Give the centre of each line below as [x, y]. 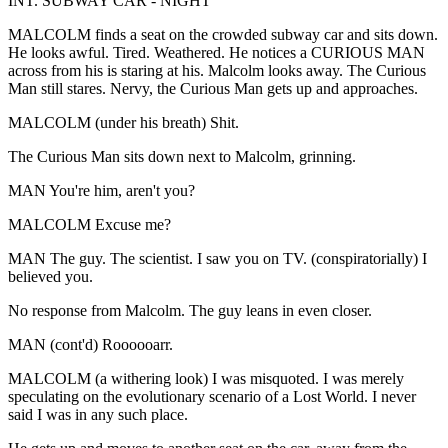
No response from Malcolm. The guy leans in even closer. [190, 310]
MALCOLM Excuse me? [89, 224]
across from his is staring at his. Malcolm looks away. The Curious [217, 70]
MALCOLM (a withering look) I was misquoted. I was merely [206, 378]
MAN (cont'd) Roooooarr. [90, 344]
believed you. [50, 276]
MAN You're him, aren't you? [101, 190]
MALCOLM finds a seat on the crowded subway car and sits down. [223, 34]
